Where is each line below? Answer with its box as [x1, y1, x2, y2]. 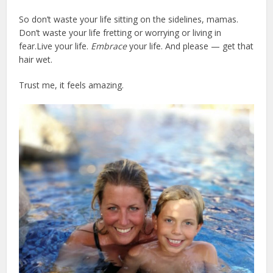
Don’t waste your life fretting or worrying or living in [19, 27, 222, 39]
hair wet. [19, 54, 53, 66]
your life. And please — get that [127, 40, 254, 52]
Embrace [91, 40, 127, 52]
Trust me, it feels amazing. [19, 79, 124, 91]
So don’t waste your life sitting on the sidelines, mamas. [19, 13, 239, 26]
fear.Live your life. [19, 40, 91, 52]
